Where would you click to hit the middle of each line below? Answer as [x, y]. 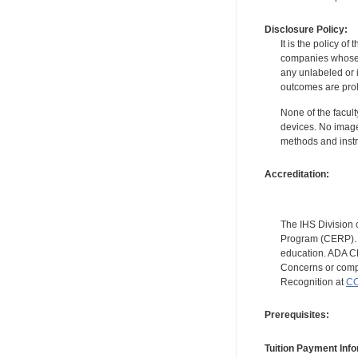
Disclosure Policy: [306, 29]
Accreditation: [296, 174]
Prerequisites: [296, 315]
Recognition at [313, 282]
